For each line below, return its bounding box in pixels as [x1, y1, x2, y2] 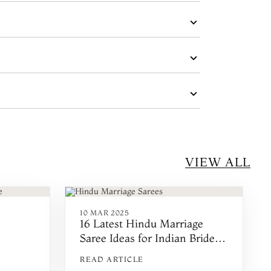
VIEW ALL [185, 154, 251, 169]
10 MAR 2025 [80, 208, 129, 217]
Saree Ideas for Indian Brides [80, 230, 220, 245]
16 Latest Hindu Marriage [80, 216, 204, 230]
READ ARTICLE [80, 255, 144, 264]
